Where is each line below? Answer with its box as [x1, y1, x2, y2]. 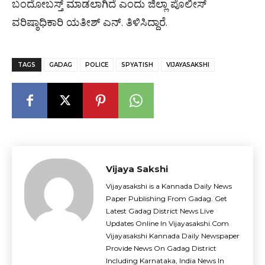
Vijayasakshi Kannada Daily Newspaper [106, 231, 240, 240]
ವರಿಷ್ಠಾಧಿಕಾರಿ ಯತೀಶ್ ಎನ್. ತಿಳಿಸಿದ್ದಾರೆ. [12, 16, 167, 29]
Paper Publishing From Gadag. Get [106, 194, 227, 203]
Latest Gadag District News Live [106, 206, 214, 215]
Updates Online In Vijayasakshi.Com [106, 219, 229, 228]
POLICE [85, 61, 108, 69]
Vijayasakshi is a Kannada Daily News [106, 182, 232, 190]
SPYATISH [121, 61, 153, 69]
